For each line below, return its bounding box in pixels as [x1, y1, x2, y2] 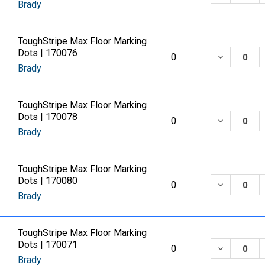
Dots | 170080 [18, 174, 78, 186]
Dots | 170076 [18, 47, 78, 59]
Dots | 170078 [18, 111, 78, 122]
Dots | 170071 [18, 238, 78, 250]
